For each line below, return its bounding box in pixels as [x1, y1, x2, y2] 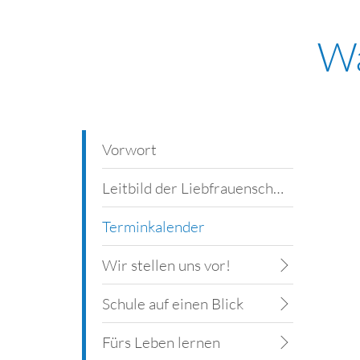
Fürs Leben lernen [102, 333, 220, 353]
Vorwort [102, 140, 157, 160]
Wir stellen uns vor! [102, 256, 231, 276]
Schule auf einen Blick [102, 294, 243, 314]
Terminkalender [102, 217, 205, 237]
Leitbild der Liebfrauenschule [273, 178, 284, 198]
